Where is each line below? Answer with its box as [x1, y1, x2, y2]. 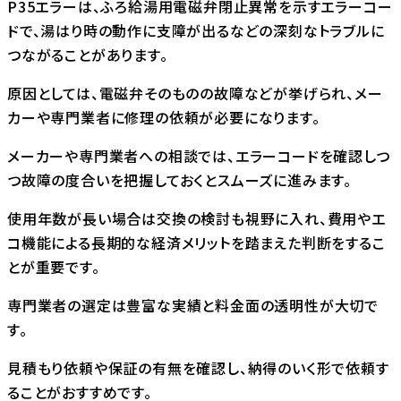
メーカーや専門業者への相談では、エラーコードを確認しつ [7, 144, 390, 166]
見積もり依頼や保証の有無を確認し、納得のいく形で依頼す [7, 356, 389, 379]
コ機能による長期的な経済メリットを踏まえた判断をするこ [7, 231, 386, 253]
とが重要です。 [7, 255, 100, 277]
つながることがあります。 [7, 43, 168, 65]
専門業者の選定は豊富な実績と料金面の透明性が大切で [7, 294, 379, 316]
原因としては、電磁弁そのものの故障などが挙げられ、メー [7, 81, 383, 104]
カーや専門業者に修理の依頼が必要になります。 [7, 106, 320, 128]
